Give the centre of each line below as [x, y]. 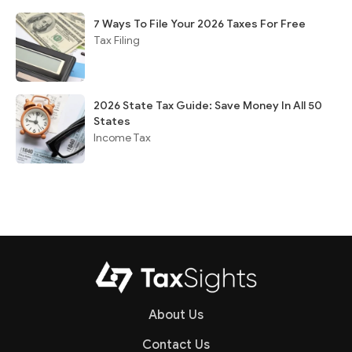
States [112, 121]
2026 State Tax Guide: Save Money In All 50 [208, 106]
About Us [176, 315]
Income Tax [122, 138]
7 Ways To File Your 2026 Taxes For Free [200, 24]
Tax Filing [117, 40]
